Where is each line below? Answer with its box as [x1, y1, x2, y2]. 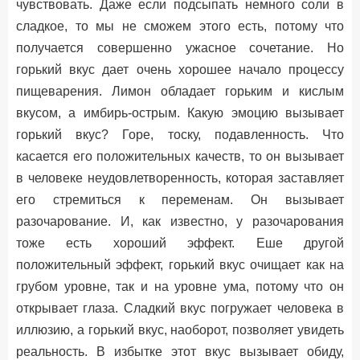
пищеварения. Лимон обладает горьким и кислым [16, 84, 344, 98]
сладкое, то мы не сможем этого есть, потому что [16, 19, 344, 33]
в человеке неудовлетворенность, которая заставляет [16, 171, 344, 185]
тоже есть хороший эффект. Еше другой [16, 236, 344, 250]
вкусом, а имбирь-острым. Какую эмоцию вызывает [16, 106, 344, 120]
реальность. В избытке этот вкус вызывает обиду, [16, 345, 344, 358]
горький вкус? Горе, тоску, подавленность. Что [16, 128, 344, 141]
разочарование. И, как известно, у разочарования [16, 215, 344, 228]
